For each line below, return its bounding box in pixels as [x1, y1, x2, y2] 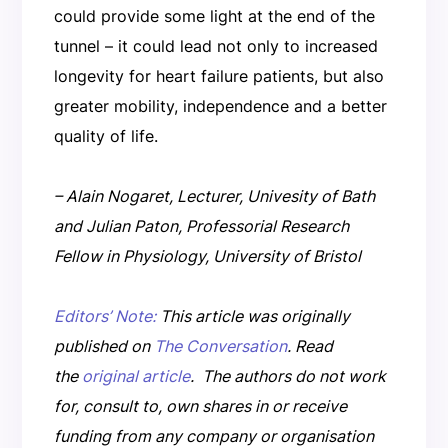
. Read [286, 335, 333, 356]
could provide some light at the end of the [53, 5, 375, 26]
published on [53, 335, 154, 356]
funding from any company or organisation [53, 425, 374, 446]
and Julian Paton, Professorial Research [53, 215, 349, 236]
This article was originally [155, 305, 350, 326]
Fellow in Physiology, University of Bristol [53, 245, 361, 266]
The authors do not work [201, 365, 386, 386]
